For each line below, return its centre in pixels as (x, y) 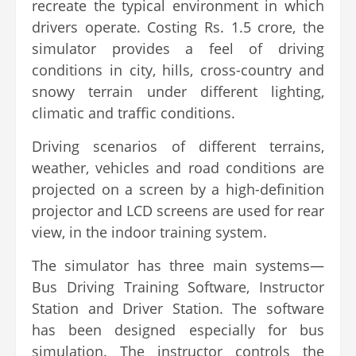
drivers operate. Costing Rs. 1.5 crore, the (178, 27)
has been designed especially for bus (178, 329)
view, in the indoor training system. (149, 232)
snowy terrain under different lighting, (178, 91)
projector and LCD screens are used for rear (178, 210)
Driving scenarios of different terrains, (178, 146)
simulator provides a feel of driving (178, 48)
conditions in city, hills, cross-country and (178, 70)
